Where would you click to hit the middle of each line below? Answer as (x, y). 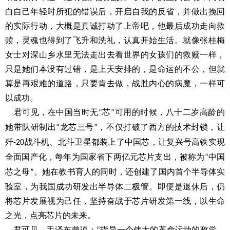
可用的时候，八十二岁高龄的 (170, 112)
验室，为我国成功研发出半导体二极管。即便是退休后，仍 (115, 187)
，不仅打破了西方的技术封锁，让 (161, 127)
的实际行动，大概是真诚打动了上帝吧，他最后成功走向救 (115, 26)
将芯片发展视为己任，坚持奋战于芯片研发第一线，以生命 (115, 201)
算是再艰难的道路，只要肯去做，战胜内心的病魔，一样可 (115, 83)
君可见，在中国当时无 (56, 112)
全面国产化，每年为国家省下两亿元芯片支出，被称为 (105, 157)
